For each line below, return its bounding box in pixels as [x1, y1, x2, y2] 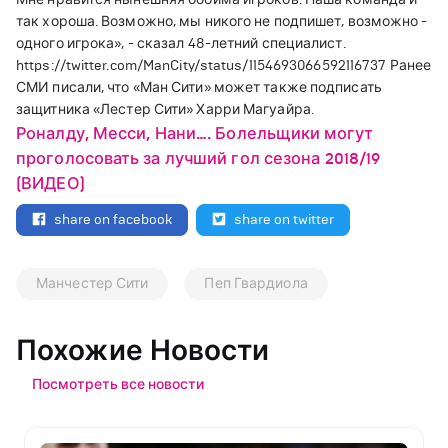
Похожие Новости [16, 333, 270, 369]
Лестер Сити [100, 101, 187, 118]
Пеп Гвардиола [204, 275, 308, 293]
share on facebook [54, 211, 172, 229]
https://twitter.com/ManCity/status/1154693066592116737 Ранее [16, 57, 432, 74]
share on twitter [234, 211, 334, 229]
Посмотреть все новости [32, 376, 204, 394]
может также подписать [210, 79, 382, 96]
